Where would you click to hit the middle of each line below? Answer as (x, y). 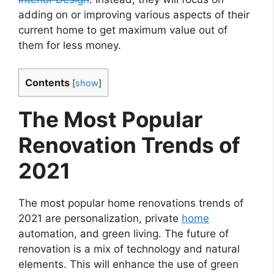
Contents (47, 83)
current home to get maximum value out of (123, 30)
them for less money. (70, 45)
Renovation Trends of (129, 145)
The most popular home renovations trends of (131, 203)
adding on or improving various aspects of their (134, 14)
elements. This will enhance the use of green (128, 265)
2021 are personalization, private (100, 219)
